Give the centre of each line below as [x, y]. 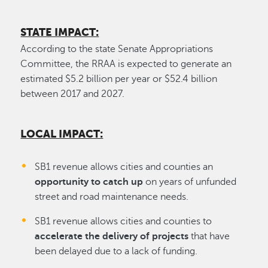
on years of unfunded [190, 182]
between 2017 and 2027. [73, 94]
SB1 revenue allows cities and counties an [124, 167]
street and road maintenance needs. [112, 197]
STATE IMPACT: [60, 33]
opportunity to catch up [89, 182]
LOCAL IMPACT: [62, 134]
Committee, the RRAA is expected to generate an [126, 64]
